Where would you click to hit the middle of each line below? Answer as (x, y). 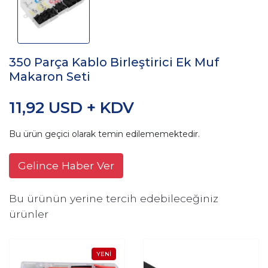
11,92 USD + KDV (71, 108)
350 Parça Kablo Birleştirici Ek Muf (114, 63)
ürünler (29, 214)
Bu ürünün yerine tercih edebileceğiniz (114, 199)
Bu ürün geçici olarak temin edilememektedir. (104, 134)
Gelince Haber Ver (66, 166)
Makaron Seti (50, 77)
